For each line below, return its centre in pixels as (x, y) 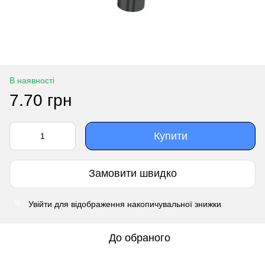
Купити (170, 136)
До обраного (140, 237)
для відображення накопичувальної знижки (137, 204)
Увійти (40, 204)
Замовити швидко (132, 174)
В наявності (32, 80)
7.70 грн (41, 100)
